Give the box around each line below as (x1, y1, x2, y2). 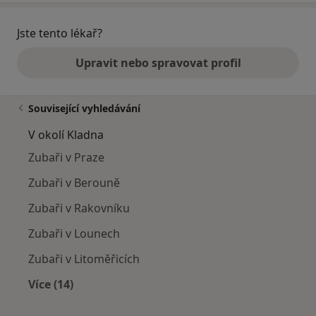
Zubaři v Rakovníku (28, 200, 130, 217)
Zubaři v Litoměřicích (28, 251, 140, 267)
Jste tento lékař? (17, 25, 102, 42)
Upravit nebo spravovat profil (75, 55, 241, 71)
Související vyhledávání (28, 102, 140, 116)
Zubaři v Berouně (28, 175, 120, 191)
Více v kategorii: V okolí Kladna (50, 293, 224, 309)
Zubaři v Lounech (28, 226, 120, 242)
